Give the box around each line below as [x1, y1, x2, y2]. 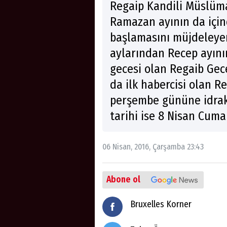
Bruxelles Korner [130, 198, 192, 210]
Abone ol [106, 174, 140, 185]
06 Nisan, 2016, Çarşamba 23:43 [102, 141, 204, 152]
